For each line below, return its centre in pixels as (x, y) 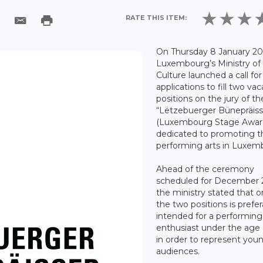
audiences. (178, 251)
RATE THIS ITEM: (156, 18)
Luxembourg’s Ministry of (209, 63)
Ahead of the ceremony (205, 169)
